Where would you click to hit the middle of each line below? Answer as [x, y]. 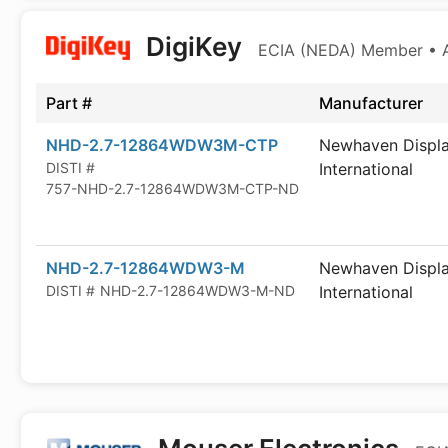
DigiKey [193, 46]
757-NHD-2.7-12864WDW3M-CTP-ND [172, 188]
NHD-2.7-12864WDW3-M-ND [197, 290]
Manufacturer [371, 103]
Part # [69, 103]
